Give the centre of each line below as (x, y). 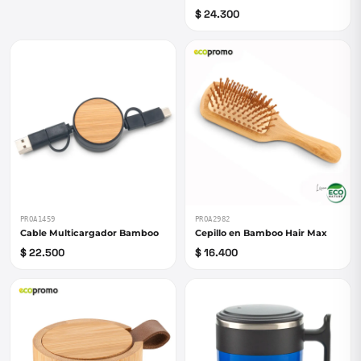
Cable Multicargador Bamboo (89, 233)
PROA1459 (38, 219)
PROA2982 (213, 219)
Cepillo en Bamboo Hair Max (261, 233)
